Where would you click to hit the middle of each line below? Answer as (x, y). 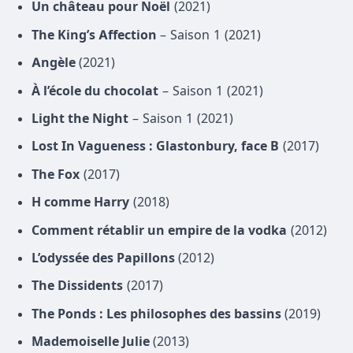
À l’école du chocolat (95, 90)
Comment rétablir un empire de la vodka (159, 230)
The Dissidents (77, 286)
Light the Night (80, 119)
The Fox (56, 174)
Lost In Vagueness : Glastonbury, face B (155, 146)
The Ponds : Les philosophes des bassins (158, 313)
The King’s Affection (96, 34)
